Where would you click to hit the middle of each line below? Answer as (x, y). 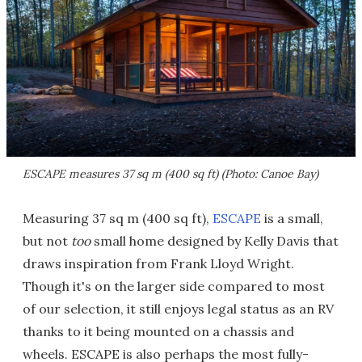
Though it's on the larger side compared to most (174, 286)
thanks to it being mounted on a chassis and (158, 332)
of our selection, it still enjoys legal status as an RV (178, 309)
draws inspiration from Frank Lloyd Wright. (158, 264)
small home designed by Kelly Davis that (215, 241)
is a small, (292, 219)
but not (47, 241)
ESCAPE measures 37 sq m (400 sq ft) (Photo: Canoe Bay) (170, 174)
